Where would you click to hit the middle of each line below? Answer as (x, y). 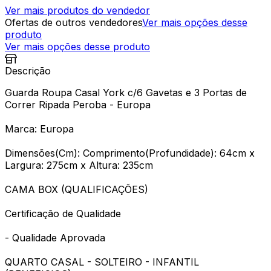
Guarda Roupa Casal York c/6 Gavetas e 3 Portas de (126, 92)
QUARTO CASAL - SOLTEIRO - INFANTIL (102, 262)
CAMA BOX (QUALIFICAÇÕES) (77, 189)
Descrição (28, 70)
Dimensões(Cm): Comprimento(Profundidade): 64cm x (130, 153)
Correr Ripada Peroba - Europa (78, 104)
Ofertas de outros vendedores (73, 22)
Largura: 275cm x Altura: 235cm (79, 165)
